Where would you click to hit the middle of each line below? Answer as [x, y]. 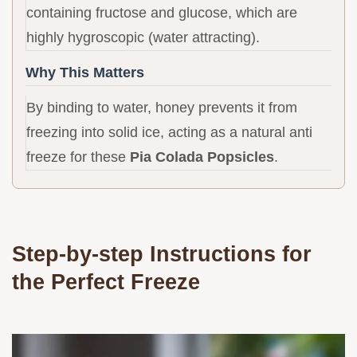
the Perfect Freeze [106, 282]
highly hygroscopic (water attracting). [143, 38]
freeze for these [78, 157]
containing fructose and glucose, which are [162, 13]
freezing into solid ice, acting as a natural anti [169, 133]
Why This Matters [85, 73]
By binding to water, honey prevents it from [162, 108]
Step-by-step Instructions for [162, 254]
